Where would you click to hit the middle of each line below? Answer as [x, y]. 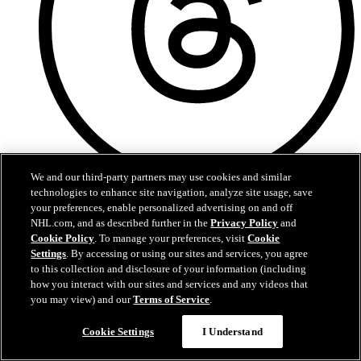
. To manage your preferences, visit [171, 238]
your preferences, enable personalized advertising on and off [162, 207]
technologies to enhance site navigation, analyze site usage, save [172, 192]
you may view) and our [82, 299]
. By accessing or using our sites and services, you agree [187, 253]
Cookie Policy [63, 238]
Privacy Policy [245, 223]
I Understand [232, 332]
